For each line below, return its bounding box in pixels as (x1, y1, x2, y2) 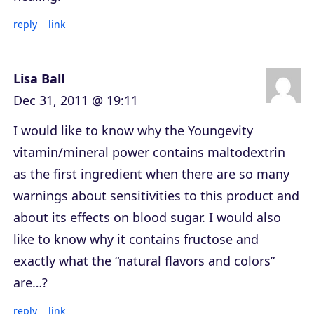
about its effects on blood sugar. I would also (13, 209, 281, 226)
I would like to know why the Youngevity (13, 122, 253, 139)
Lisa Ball (13, 70, 64, 88)
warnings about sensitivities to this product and (13, 187, 299, 205)
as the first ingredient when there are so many (13, 165, 289, 183)
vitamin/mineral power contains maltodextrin (13, 144, 285, 161)
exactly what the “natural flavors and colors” (13, 252, 275, 270)
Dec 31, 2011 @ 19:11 (13, 92, 138, 109)
